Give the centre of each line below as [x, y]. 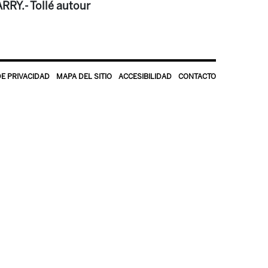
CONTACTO [197, 77]
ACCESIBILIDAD [145, 77]
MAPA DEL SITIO [84, 77]
